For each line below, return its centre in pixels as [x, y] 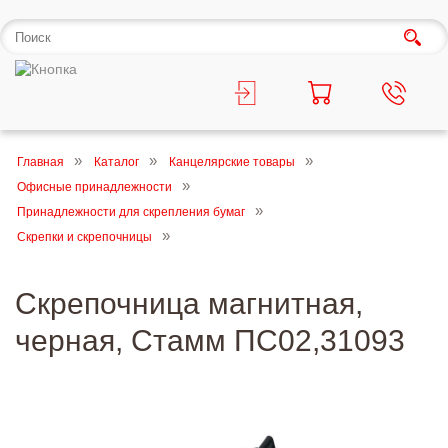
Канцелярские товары [232, 162]
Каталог [116, 162]
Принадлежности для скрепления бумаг [131, 212]
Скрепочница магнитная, [189, 303]
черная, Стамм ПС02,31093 [210, 340]
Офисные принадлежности [94, 187]
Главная [40, 162]
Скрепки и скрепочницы [84, 237]
